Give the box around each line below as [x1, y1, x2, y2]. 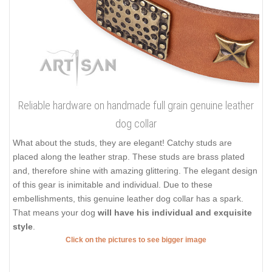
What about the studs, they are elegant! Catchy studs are [13, 138, 232, 148]
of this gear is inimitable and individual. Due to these [13, 180, 212, 190]
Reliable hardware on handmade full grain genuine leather [18, 99, 254, 112]
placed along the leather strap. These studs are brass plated [13, 152, 245, 162]
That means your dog [13, 208, 98, 218]
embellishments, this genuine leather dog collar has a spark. [13, 194, 243, 204]
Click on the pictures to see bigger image [66, 236, 206, 245]
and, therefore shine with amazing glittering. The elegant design [13, 166, 257, 176]
